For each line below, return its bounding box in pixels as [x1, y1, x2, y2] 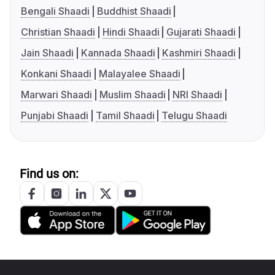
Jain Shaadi [21, 47, 74, 60]
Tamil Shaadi [95, 109, 155, 122]
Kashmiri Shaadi [162, 47, 236, 60]
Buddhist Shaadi [96, 5, 171, 18]
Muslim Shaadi [99, 88, 166, 101]
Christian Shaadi [21, 26, 95, 39]
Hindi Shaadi [102, 26, 160, 39]
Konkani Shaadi [21, 68, 91, 80]
